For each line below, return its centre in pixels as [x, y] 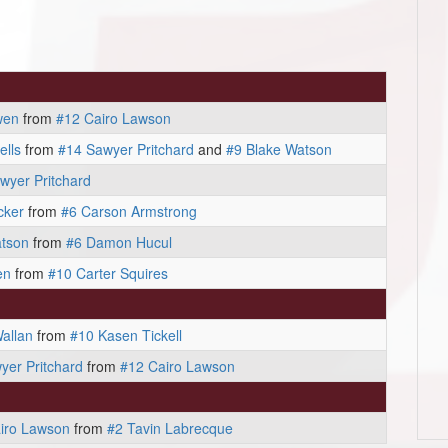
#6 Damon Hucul [119, 242]
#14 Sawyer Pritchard [126, 149]
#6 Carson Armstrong [129, 211]
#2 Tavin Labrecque [170, 428]
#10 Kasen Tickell [126, 335]
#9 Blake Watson [279, 149]
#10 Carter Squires [108, 273]
